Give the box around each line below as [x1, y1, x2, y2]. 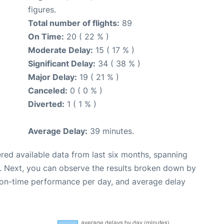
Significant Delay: [28, 58, 95, 68]
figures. [28, 4, 56, 14]
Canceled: [28, 85, 67, 95]
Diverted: [28, 99, 64, 109]
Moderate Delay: [28, 45, 93, 55]
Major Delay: [28, 72, 77, 82]
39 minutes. [87, 126, 134, 136]
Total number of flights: [28, 18, 119, 28]
